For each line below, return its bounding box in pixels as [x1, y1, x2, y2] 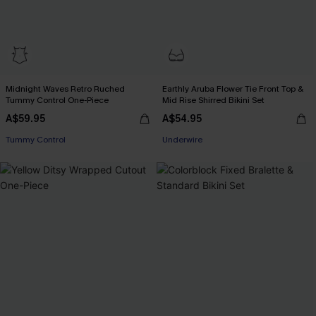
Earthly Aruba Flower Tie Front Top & [162, 83, 303, 95]
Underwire [162, 134, 202, 145]
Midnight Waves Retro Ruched [6, 83, 125, 95]
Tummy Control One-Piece [6, 95, 109, 106]
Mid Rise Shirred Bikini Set [162, 95, 265, 106]
